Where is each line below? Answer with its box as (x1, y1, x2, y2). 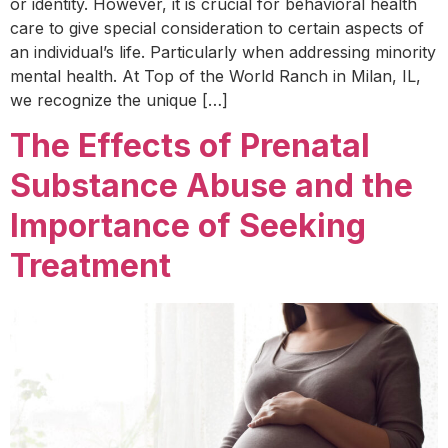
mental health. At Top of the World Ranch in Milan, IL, (10, 66, 421, 87)
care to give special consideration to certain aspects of (10, 18, 424, 39)
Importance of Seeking (10, 205, 366, 245)
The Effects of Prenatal (10, 125, 370, 165)
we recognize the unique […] (10, 90, 228, 111)
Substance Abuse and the (10, 165, 413, 205)
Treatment (10, 245, 171, 285)
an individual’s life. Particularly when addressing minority (10, 42, 436, 63)
